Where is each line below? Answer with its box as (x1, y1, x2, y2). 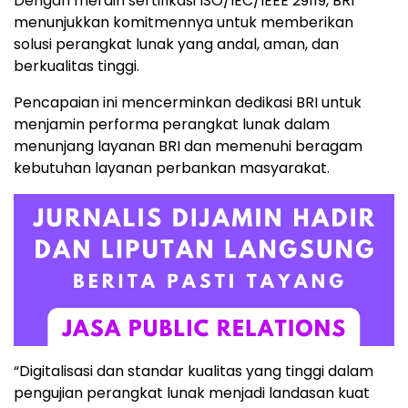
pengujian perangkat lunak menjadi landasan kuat (14, 382, 370, 404)
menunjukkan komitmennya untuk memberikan (14, 12, 353, 34)
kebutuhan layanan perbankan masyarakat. (14, 158, 330, 179)
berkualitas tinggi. (14, 56, 139, 77)
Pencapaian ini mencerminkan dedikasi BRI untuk (14, 92, 362, 114)
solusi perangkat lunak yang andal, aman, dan (14, 34, 339, 56)
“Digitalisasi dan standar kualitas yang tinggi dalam (14, 361, 373, 382)
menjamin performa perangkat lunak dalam (14, 114, 330, 136)
